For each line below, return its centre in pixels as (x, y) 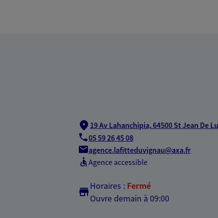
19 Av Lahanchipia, (121, 125)
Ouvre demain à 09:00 (130, 198)
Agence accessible (118, 162)
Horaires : (108, 185)
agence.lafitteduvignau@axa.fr (140, 150)
